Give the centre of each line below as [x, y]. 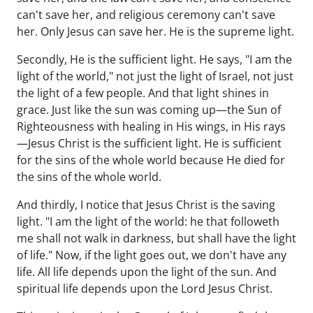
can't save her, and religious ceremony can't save [146, 15]
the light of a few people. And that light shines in [143, 93]
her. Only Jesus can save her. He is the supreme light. [155, 31]
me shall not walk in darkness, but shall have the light [156, 238]
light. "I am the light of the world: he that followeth [148, 221]
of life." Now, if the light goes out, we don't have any [152, 255]
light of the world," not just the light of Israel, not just [155, 76]
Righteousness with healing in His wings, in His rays [151, 126]
